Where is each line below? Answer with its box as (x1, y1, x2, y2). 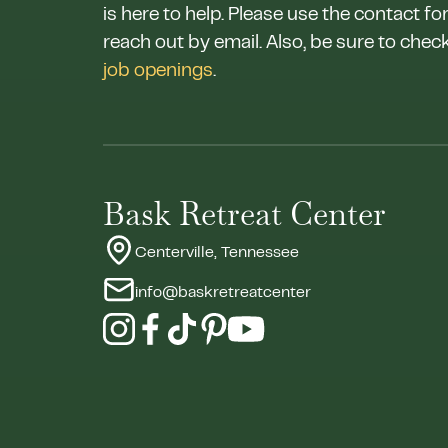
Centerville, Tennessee (134, 246, 299, 261)
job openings (103, 63, 214, 81)
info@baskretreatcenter (134, 285, 311, 300)
